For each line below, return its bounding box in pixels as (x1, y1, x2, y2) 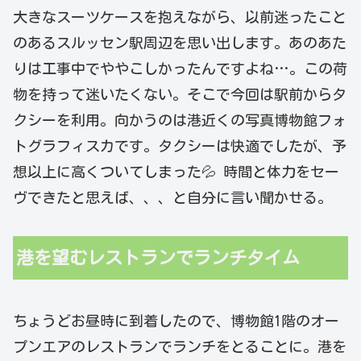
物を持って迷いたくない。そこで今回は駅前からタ (13, 87, 346, 102)
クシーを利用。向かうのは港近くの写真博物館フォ (13, 113, 346, 128)
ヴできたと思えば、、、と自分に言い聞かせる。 (13, 190, 332, 205)
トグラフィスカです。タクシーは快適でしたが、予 (13, 139, 346, 154)
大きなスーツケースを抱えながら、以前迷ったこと (13, 10, 346, 25)
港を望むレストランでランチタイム (16, 248, 301, 267)
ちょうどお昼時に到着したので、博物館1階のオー (13, 313, 339, 329)
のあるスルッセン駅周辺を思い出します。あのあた (13, 35, 346, 51)
